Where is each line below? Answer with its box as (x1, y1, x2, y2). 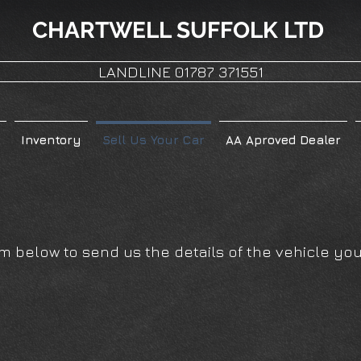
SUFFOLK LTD (176, 17, 324, 44)
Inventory (21, 133, 81, 147)
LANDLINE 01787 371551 (98, 63, 263, 81)
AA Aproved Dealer (226, 133, 341, 147)
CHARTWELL (32, 17, 171, 44)
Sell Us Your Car (102, 133, 205, 147)
